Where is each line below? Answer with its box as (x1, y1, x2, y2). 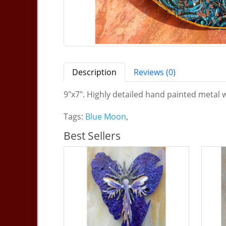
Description (72, 67, 117, 78)
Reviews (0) (134, 67, 176, 78)
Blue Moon (85, 111, 126, 123)
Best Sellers (64, 129, 121, 143)
